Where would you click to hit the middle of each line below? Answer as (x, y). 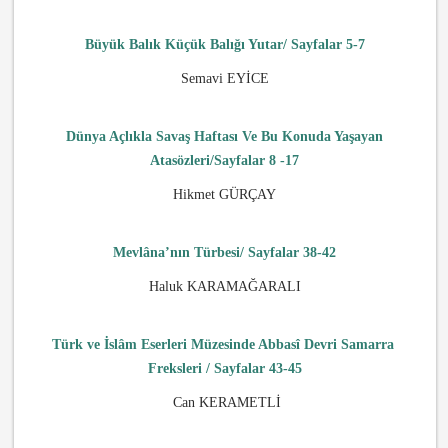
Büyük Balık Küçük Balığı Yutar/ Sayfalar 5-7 (224, 44)
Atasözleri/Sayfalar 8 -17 (225, 160)
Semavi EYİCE (224, 78)
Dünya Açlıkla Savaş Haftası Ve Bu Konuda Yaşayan (225, 136)
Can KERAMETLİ (224, 402)
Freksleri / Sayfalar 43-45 (224, 368)
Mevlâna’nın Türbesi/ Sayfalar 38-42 (225, 252)
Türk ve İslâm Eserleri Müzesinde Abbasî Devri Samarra (224, 344)
